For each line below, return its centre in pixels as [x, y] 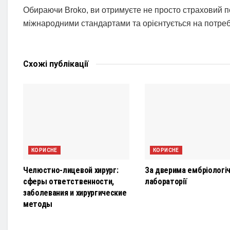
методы [38, 204]
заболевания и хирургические [75, 193]
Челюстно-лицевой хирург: [71, 170]
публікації [68, 64]
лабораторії [166, 182]
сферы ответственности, [69, 182]
